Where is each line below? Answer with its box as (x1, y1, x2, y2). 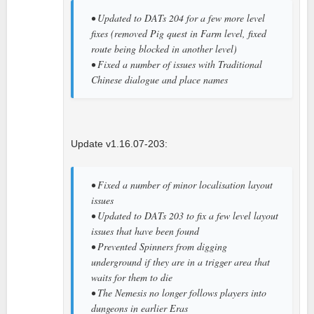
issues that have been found (91, 224, 199, 238)
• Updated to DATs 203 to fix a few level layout (91, 208, 278, 222)
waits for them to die (91, 270, 172, 284)
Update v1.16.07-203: (71, 137, 168, 149)
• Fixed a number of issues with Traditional (91, 57, 262, 71)
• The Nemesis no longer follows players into (91, 285, 266, 299)
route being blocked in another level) (91, 41, 237, 55)
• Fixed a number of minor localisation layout (91, 177, 273, 191)
